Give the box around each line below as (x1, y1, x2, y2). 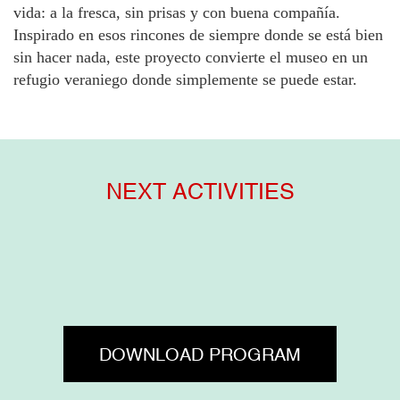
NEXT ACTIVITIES (105, 178, 295, 204)
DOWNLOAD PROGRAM (99, 343, 301, 364)
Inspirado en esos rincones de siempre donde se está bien (13, 25, 383, 44)
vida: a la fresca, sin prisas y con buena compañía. (13, 3, 340, 21)
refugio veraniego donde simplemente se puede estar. (13, 70, 357, 88)
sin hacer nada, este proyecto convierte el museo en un (13, 47, 368, 66)
